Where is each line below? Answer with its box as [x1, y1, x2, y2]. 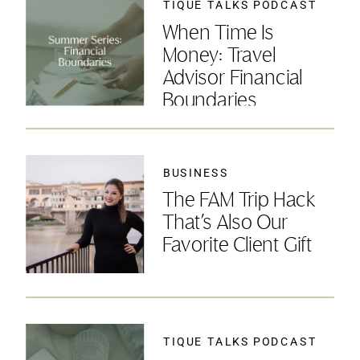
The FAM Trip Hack [162, 190, 315, 212]
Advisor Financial [162, 67, 303, 89]
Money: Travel [162, 44, 276, 67]
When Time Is [162, 22, 274, 44]
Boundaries [162, 89, 257, 112]
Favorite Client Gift [162, 235, 312, 257]
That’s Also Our [162, 212, 288, 235]
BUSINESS [163, 166, 229, 179]
